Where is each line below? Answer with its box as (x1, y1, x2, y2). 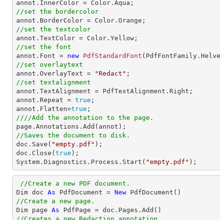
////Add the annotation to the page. (16, 114, 154, 121)
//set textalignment (16, 79, 91, 86)
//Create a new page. (16, 197, 95, 205)
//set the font (16, 43, 71, 51)
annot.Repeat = (16, 96, 75, 104)
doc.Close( (16, 149, 55, 157)
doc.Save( (16, 140, 52, 148)
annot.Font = (16, 52, 67, 59)
